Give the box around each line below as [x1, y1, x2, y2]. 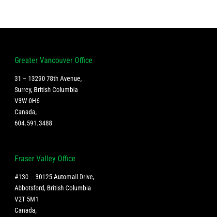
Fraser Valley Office [15, 154, 76, 164]
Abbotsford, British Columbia [15, 184, 91, 192]
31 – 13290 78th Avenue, [15, 75, 82, 83]
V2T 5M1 [15, 195, 39, 203]
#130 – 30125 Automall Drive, [15, 173, 94, 181]
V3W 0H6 [15, 97, 40, 105]
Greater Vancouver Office [15, 56, 93, 65]
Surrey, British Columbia [15, 86, 78, 94]
